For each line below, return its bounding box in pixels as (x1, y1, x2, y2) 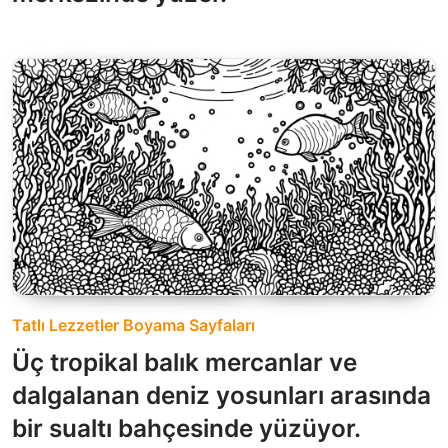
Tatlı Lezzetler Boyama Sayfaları (12, 314, 255, 335)
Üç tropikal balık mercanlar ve (12, 346, 357, 377)
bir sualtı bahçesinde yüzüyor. (12, 412, 361, 443)
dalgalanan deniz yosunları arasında (12, 379, 431, 410)
